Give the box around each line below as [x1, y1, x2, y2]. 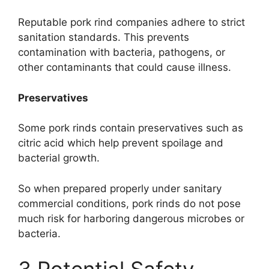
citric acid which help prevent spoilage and [18, 137, 223, 150]
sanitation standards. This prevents [18, 31, 189, 44]
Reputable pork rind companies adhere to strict [18, 16, 245, 29]
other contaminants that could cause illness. [18, 61, 231, 74]
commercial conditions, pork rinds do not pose [18, 197, 241, 210]
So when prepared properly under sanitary [18, 182, 222, 195]
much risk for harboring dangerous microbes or [18, 212, 244, 225]
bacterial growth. [18, 152, 100, 165]
